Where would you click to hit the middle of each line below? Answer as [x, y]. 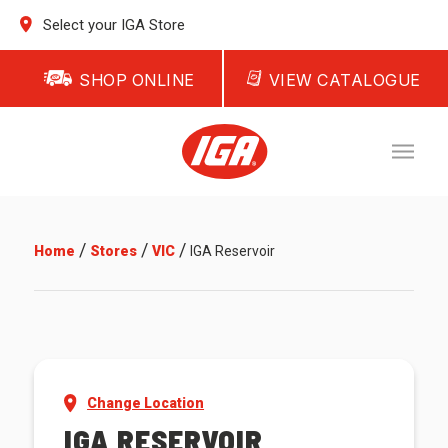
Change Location [146, 403]
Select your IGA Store [112, 25]
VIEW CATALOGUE [344, 80]
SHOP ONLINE [137, 80]
